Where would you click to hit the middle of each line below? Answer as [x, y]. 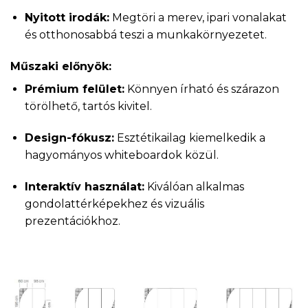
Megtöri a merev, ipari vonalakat [198, 18]
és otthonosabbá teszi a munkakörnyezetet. [145, 35]
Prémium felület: [74, 89]
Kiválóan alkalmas [194, 186]
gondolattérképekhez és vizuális [114, 203]
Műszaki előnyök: [61, 67]
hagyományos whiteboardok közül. [121, 155]
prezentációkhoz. [72, 221]
